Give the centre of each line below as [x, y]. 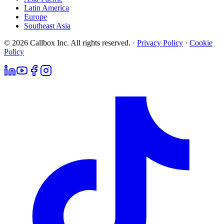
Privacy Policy [160, 42]
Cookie [201, 42]
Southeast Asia [47, 25]
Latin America [46, 7]
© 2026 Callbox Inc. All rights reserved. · [69, 42]
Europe [35, 16]
